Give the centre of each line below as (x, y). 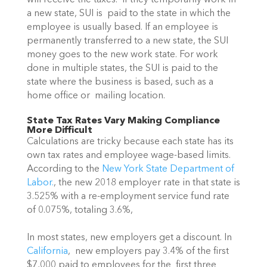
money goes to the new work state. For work (122, 55)
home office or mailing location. (96, 96)
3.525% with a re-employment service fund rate (128, 197)
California (47, 251)
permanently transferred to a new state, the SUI (127, 41)
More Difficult (59, 131)
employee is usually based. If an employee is (122, 27)
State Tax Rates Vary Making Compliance (123, 121)
